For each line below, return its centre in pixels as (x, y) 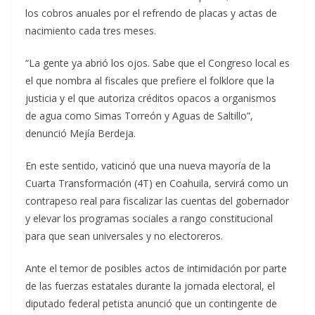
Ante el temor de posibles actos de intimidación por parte (156, 269)
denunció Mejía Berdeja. (81, 134)
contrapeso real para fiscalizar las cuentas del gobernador (157, 201)
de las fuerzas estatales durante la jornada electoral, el (150, 286)
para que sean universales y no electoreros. (124, 236)
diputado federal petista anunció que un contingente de (151, 304)
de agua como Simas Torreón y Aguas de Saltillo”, (139, 116)
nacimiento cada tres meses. (91, 31)
